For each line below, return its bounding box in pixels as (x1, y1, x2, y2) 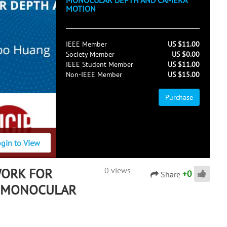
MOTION (66, 4, 96, 14)
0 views (104, 165, 131, 176)
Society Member (66, 50, 115, 59)
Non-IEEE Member (66, 70, 122, 79)
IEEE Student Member (66, 60, 133, 69)
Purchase (165, 93, 193, 102)
